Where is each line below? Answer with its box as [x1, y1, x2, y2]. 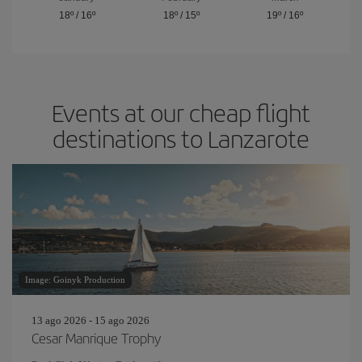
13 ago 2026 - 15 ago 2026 [32, 314, 149, 326]
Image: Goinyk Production [25, 275, 125, 284]
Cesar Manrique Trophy [32, 328, 161, 347]
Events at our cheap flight [52, 95, 310, 129]
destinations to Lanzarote [53, 121, 309, 155]
